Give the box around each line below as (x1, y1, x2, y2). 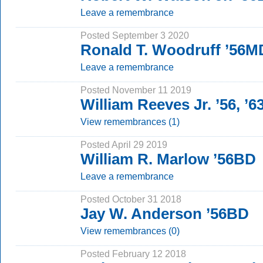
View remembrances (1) (80, 116, 180, 127)
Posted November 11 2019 (80, 85, 191, 95)
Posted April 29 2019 (80, 139, 167, 150)
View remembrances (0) (80, 225, 180, 236)
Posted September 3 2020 (80, 30, 189, 41)
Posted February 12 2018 (80, 248, 186, 259)
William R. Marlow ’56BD (80, 150, 256, 168)
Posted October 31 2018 (80, 194, 181, 204)
